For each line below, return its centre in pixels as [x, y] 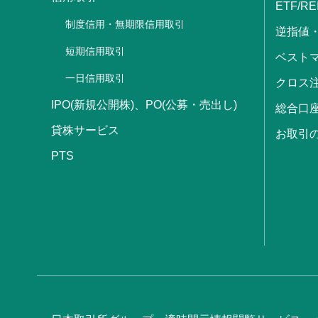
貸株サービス [85, 130]
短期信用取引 [95, 51]
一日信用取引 [95, 78]
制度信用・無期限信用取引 [125, 24]
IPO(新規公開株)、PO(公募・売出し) [144, 104]
